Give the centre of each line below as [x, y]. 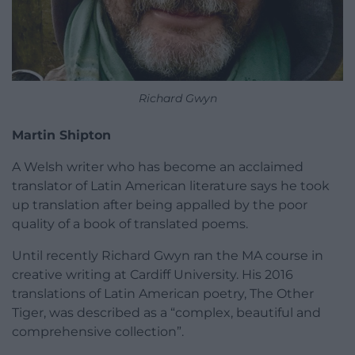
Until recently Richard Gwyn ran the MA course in [168, 255]
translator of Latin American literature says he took [171, 185]
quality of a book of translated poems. [130, 223]
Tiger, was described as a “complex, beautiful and [166, 312]
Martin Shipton [61, 135]
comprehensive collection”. [98, 331]
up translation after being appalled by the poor [160, 204]
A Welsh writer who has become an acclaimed [158, 166]
